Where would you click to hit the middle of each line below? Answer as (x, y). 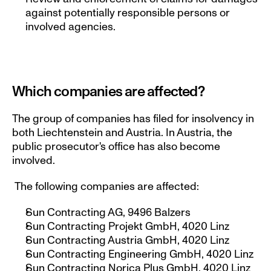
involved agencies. (70, 27)
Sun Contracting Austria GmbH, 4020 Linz (127, 240)
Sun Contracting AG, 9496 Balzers (108, 212)
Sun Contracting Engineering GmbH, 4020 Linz (139, 254)
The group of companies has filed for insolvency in (133, 119)
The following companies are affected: (107, 186)
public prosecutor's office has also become (116, 146)
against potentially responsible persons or (128, 13)
